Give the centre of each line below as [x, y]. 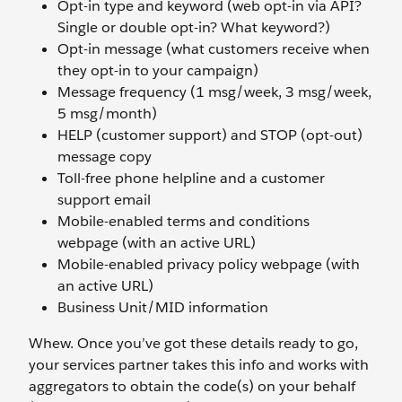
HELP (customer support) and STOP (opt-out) [210, 135]
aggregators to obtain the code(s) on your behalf [192, 386]
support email [104, 200]
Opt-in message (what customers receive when [214, 49]
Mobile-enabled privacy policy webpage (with [209, 264]
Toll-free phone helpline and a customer [191, 178]
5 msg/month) [107, 114]
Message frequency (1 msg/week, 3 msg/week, [214, 92]
